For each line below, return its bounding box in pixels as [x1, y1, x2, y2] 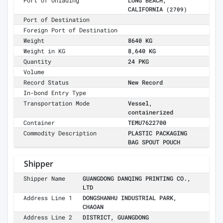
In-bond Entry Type [23, 89, 87, 97]
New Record [128, 78, 163, 87]
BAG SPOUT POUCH [128, 138, 180, 146]
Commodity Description [23, 129, 97, 137]
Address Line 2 [23, 213, 73, 222]
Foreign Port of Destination [23, 26, 118, 34]
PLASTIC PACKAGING [128, 129, 187, 137]
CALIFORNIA [128, 5, 166, 13]
